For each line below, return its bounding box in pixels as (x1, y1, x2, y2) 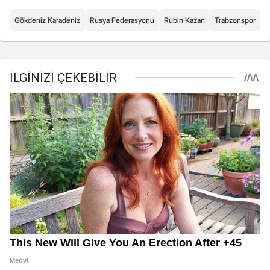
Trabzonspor (215, 15, 256, 25)
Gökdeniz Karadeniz (14, 15, 80, 25)
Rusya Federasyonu (90, 15, 154, 25)
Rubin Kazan (164, 15, 205, 25)
